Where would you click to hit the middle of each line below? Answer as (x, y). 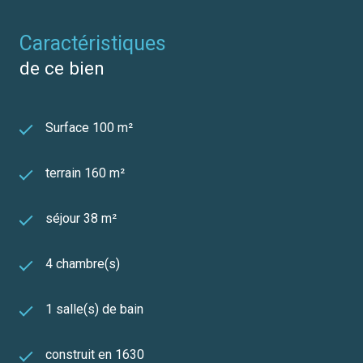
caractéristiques (99, 44)
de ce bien (62, 68)
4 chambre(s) (83, 264)
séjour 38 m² (81, 219)
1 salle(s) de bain (94, 310)
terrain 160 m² (85, 173)
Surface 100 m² (89, 128)
